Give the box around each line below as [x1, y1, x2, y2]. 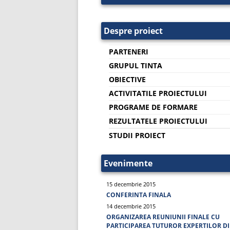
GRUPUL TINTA [109, 60, 162, 70]
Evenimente [104, 157, 152, 169]
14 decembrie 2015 [106, 202, 156, 210]
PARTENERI [109, 46, 148, 56]
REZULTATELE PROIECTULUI [109, 116, 207, 126]
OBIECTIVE [109, 74, 146, 84]
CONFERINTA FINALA [106, 190, 171, 199]
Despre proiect [104, 25, 163, 36]
